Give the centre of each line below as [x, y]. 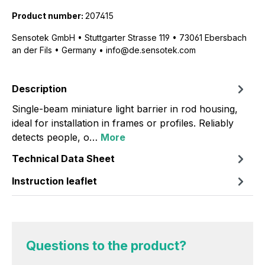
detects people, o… [56, 137]
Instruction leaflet [54, 181]
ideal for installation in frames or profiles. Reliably [123, 123]
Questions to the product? [106, 245]
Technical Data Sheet [63, 158]
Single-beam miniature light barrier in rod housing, [125, 109]
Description [39, 88]
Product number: [49, 15]
